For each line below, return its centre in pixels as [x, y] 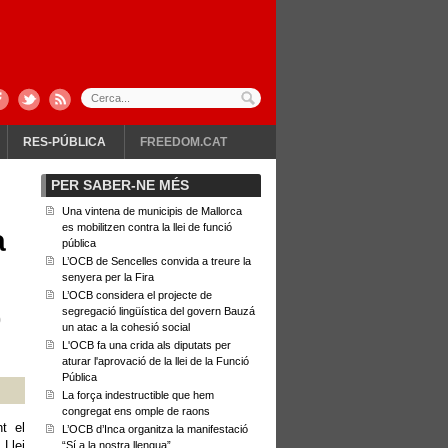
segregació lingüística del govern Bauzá [158, 311]
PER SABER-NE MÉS [120, 185]
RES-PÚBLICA [64, 142]
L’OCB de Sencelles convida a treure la [156, 261]
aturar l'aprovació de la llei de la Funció [155, 361]
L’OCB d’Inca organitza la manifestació [155, 429]
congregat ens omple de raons [136, 411]
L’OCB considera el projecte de [137, 295]
